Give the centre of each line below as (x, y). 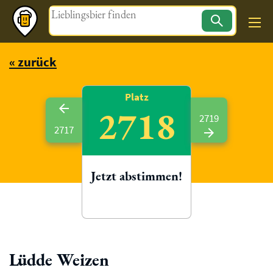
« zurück (33, 62)
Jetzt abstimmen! (136, 176)
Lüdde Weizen (59, 260)
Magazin (136, 15)
